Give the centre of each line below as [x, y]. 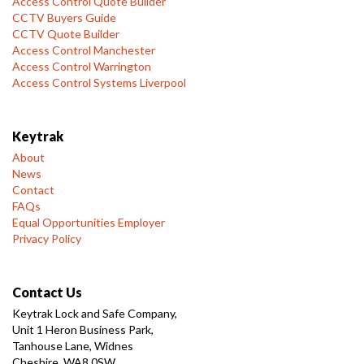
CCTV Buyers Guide [64, 17]
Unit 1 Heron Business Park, [83, 329]
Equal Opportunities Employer [89, 222]
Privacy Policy [47, 238]
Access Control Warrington [82, 66]
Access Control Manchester [84, 50]
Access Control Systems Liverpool [99, 82]
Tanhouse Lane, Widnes [73, 346]
